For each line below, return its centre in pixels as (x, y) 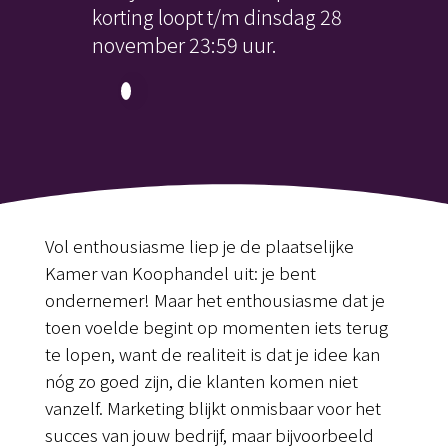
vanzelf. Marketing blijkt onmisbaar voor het (212, 407)
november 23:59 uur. (184, 44)
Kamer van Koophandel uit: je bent (180, 272)
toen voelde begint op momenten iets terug (216, 326)
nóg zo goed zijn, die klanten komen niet (201, 380)
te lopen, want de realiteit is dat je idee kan (212, 353)
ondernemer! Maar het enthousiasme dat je (214, 299)
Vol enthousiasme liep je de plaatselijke (199, 245)
